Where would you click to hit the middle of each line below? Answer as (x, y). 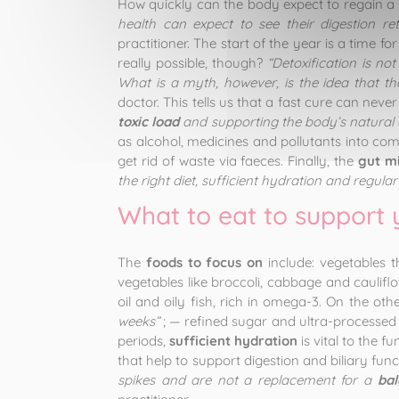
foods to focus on (204, 262)
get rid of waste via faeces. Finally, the (238, 161)
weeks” (138, 321)
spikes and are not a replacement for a (248, 380)
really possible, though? (193, 63)
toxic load (149, 122)
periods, (144, 341)
